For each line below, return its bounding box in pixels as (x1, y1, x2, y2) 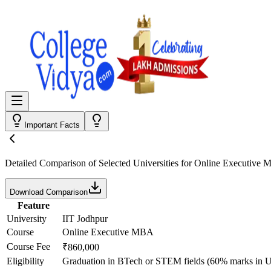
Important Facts (24, 120, 80, 129)
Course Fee (7, 241, 50, 252)
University (7, 214, 47, 224)
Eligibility (7, 256, 44, 266)
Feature (17, 200, 50, 211)
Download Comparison (10, 188, 88, 197)
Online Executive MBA (62, 227, 154, 237)
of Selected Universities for (86, 158, 194, 168)
